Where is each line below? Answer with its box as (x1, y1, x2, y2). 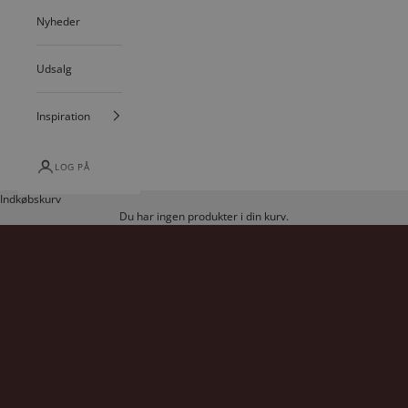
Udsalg (36, 60, 72, 76)
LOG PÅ (55, 159, 89, 173)
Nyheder (36, 13, 80, 29)
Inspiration (36, 107, 90, 124)
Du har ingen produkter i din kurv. (119, 208, 289, 224)
